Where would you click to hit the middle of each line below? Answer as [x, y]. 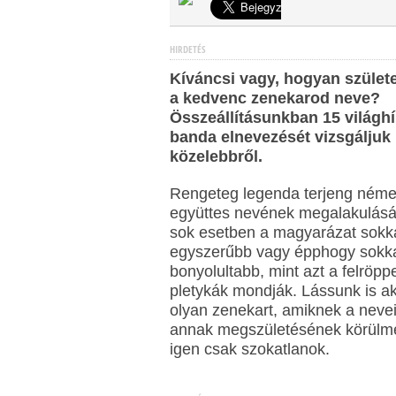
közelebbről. [216, 156]
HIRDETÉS [188, 49]
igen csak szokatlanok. [250, 349]
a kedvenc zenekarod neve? [275, 98]
